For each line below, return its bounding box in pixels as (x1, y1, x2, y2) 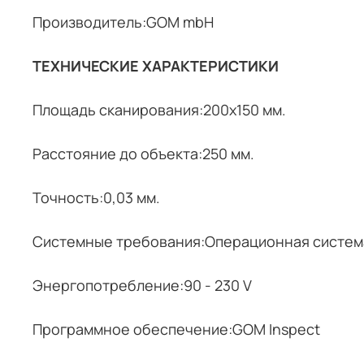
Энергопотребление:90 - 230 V (32, 275, 252, 295)
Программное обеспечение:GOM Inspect (32, 318, 320, 339)
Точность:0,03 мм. (32, 187, 160, 207)
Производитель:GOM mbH (32, 11, 214, 32)
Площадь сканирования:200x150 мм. (32, 99, 286, 119)
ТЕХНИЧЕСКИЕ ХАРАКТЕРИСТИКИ (32, 55, 279, 76)
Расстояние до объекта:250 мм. (32, 143, 254, 163)
